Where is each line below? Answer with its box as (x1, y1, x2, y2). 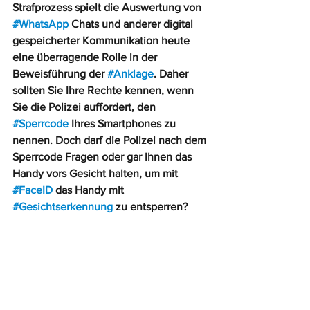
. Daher (154, 68, 191, 80)
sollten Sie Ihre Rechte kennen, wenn (12, 84, 197, 96)
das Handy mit (53, 184, 127, 196)
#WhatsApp (12, 18, 69, 30)
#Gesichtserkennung (12, 201, 113, 212)
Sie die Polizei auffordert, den (12, 101, 158, 113)
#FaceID (12, 184, 53, 196)
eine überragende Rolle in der (12, 51, 160, 63)
